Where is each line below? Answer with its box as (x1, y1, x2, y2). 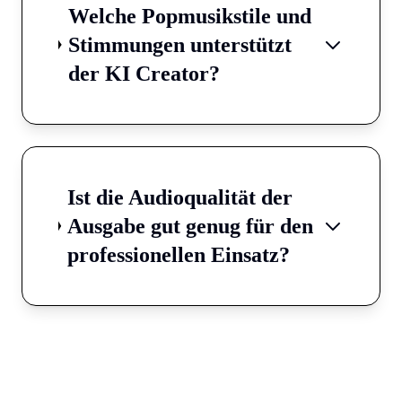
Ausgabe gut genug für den (67, 214, 314, 238)
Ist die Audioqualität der (67, 185, 293, 209)
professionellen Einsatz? (67, 242, 291, 267)
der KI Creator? (67, 61, 220, 85)
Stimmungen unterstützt (67, 32, 292, 57)
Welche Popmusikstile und (67, 4, 311, 28)
